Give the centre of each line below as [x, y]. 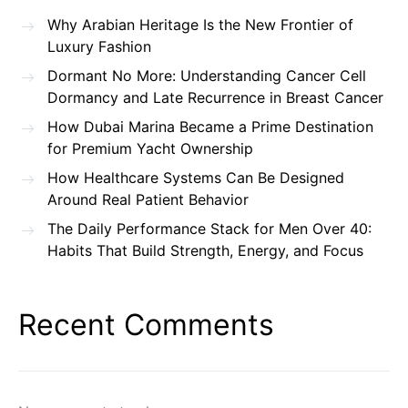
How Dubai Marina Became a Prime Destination [210, 127]
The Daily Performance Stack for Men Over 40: [209, 229]
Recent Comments [146, 325]
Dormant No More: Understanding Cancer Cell [207, 76]
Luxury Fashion [99, 47]
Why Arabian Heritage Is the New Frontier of [200, 25]
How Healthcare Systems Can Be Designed [196, 178]
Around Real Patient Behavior [148, 200]
